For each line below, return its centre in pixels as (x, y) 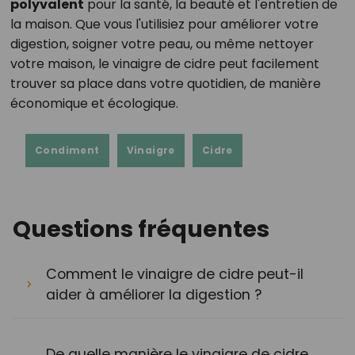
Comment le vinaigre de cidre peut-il (175, 274)
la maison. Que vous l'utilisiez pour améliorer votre (164, 24)
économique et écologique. (94, 103)
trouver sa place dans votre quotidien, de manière (165, 83)
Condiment (67, 150)
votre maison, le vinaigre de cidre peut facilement (164, 63)
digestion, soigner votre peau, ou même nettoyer (162, 44)
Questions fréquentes (141, 229)
